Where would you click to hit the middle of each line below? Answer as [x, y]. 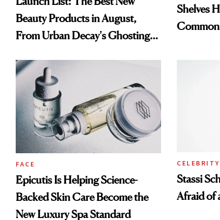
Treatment [39, 70]
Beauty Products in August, [76, 18]
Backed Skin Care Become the [82, 197]
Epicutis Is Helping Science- [77, 180]
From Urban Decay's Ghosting [83, 36]
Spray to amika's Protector [73, 53]
